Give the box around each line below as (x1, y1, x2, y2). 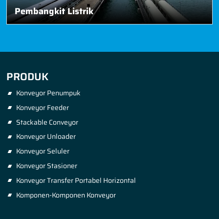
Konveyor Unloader (16, 131, 76, 142)
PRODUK (6, 68, 49, 85)
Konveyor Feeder (16, 102, 69, 113)
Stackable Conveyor (16, 116, 78, 128)
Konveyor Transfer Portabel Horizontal (16, 175, 136, 186)
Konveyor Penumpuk (16, 88, 81, 99)
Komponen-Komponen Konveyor (16, 189, 116, 200)
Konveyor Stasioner (16, 160, 77, 171)
